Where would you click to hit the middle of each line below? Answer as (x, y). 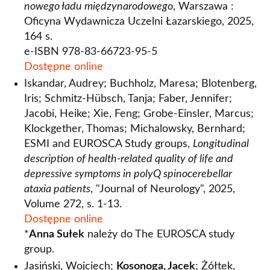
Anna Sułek (57, 234)
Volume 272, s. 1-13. (73, 204)
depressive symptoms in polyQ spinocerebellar (128, 174)
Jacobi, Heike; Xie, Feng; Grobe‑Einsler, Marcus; (139, 114)
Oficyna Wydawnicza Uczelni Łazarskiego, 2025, (139, 22)
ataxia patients (57, 189)
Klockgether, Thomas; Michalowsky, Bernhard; (135, 129)
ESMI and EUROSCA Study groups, (108, 144)
